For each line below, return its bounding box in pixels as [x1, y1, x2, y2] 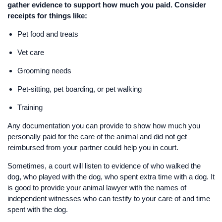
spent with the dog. [7, 205, 68, 214]
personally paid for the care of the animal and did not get [7, 132, 187, 141]
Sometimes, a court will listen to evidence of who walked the [7, 161, 201, 170]
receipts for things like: [7, 11, 87, 20]
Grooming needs [17, 66, 71, 75]
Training [17, 103, 43, 111]
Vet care [17, 48, 44, 56]
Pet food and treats [17, 29, 78, 38]
